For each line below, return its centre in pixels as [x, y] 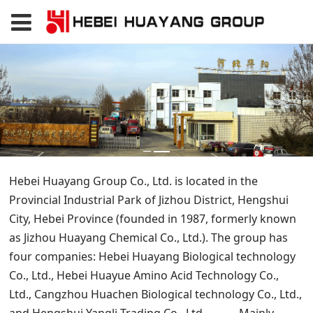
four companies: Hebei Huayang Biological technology [153, 257]
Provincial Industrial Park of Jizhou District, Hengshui [149, 200]
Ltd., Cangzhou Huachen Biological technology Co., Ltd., [156, 294]
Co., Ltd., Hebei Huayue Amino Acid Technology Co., [144, 276]
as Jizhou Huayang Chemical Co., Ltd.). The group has [149, 238]
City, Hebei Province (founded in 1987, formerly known [153, 219]
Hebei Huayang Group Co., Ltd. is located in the [134, 181]
